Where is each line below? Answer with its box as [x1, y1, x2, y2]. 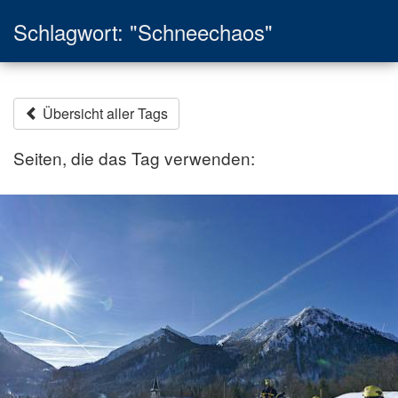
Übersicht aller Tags [39, 102, 168, 123]
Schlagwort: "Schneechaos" [13, 15, 273, 47]
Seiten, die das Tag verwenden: [13, 145, 255, 170]
